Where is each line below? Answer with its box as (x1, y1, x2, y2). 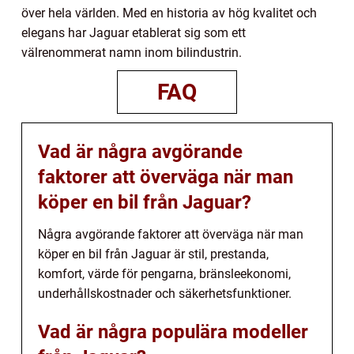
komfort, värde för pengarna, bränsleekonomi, (38, 265, 291, 281)
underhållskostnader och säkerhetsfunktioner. (38, 285, 292, 301)
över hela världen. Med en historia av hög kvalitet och (21, 5, 317, 21)
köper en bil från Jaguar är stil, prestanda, (38, 246, 269, 262)
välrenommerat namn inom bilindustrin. (21, 44, 242, 60)
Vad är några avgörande (38, 140, 243, 163)
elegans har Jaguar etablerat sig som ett (21, 24, 246, 40)
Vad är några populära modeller (38, 320, 308, 343)
